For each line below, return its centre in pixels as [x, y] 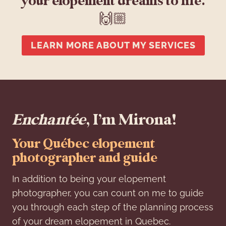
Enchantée [49, 120]
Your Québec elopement [83, 144]
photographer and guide [85, 158]
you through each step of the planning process [113, 207]
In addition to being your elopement [89, 179]
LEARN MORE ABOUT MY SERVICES [113, 45]
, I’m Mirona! [131, 120]
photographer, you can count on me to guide [108, 193]
